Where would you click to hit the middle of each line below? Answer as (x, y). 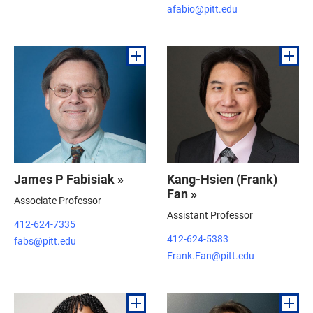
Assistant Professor (210, 215)
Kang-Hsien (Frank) (222, 179)
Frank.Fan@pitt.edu (211, 255)
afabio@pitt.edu (202, 8)
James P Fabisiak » (69, 179)
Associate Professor (58, 201)
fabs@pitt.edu (45, 241)
